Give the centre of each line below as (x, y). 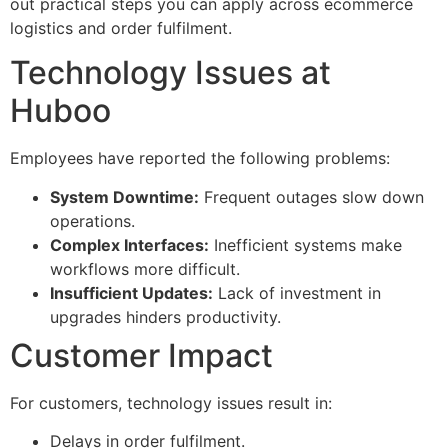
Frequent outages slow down (311, 196)
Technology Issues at (170, 73)
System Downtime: (124, 196)
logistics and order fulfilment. (121, 28)
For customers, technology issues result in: (171, 402)
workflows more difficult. (145, 268)
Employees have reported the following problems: (200, 158)
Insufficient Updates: (131, 292)
